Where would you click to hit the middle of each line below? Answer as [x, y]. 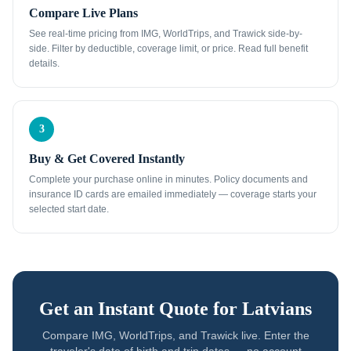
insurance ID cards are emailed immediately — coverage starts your [173, 194]
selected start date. [69, 209]
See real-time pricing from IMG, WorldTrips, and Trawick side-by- [166, 34]
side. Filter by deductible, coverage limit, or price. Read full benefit [168, 49]
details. [44, 63]
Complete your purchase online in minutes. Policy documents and [168, 179]
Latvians [277, 309]
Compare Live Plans [83, 13]
